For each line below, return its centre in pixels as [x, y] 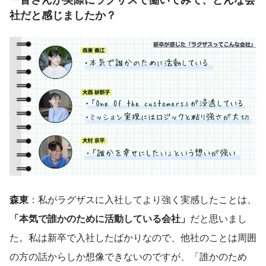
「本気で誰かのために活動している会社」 [100, 218]
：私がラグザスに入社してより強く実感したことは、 [142, 199]
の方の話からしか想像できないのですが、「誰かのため [128, 256]
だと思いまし [218, 218]
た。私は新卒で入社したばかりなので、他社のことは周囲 [133, 237]
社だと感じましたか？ [63, 15]
